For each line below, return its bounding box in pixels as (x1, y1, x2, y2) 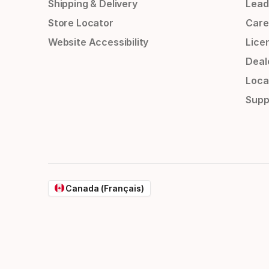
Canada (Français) (65, 183, 144, 193)
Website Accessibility (48, 36, 149, 49)
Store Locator (48, 17, 113, 29)
